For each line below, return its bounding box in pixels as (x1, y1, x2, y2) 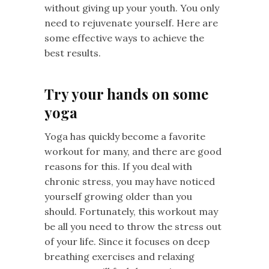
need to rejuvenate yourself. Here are (44, 16, 218, 29)
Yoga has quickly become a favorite (44, 130, 205, 142)
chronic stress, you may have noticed (44, 175, 215, 187)
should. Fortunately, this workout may (44, 205, 218, 217)
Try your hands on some (44, 83, 208, 103)
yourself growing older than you (44, 190, 192, 202)
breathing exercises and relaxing (44, 250, 195, 262)
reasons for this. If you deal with (44, 160, 192, 172)
